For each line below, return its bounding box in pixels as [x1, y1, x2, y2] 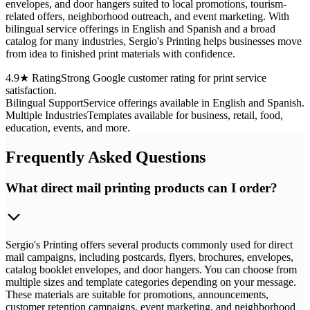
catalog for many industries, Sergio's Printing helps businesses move [6, 35, 302, 47]
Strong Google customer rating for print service [61, 71, 266, 84]
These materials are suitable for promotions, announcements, [6, 289, 268, 301]
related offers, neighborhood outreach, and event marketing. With [6, 10, 289, 22]
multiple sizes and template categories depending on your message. [6, 276, 296, 289]
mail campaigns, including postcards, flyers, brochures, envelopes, [6, 251, 293, 264]
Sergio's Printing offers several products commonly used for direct [6, 239, 293, 251]
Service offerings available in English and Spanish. [83, 96, 304, 109]
